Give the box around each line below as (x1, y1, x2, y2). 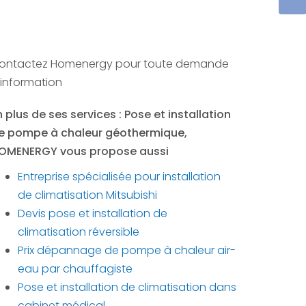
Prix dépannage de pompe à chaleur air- (18, 242, 236, 258)
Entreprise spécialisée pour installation (18, 169, 221, 184)
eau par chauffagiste (18, 261, 133, 277)
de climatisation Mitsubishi (18, 187, 157, 203)
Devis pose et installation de (18, 206, 167, 221)
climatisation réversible (18, 224, 139, 240)
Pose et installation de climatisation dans (18, 279, 236, 295)
